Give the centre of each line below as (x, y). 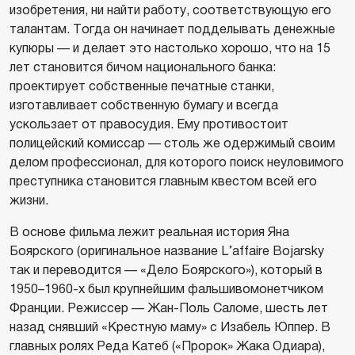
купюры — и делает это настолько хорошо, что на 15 (170, 48)
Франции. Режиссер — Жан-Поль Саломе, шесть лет (169, 308)
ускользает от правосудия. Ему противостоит (149, 124)
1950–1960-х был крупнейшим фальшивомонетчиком (166, 289)
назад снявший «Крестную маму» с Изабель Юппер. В (170, 327)
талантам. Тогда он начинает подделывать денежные (172, 29)
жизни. (29, 200)
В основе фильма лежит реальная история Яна (149, 232)
